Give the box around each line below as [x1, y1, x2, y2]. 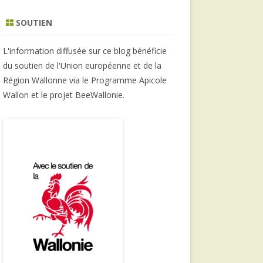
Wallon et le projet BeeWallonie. [2, 89, 124, 100]
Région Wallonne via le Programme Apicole [2, 74, 167, 86]
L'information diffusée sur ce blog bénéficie [2, 45, 167, 56]
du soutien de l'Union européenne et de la [2, 59, 161, 71]
